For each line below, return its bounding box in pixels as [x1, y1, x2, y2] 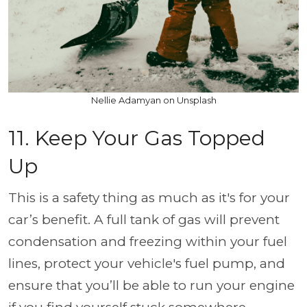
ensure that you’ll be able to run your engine [8, 277, 295, 293]
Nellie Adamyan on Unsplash [90, 94, 217, 106]
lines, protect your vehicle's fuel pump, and [8, 255, 285, 271]
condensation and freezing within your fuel [8, 233, 287, 249]
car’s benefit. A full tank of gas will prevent [8, 211, 280, 228]
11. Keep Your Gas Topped [8, 125, 265, 151]
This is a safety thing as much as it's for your [8, 189, 290, 206]
